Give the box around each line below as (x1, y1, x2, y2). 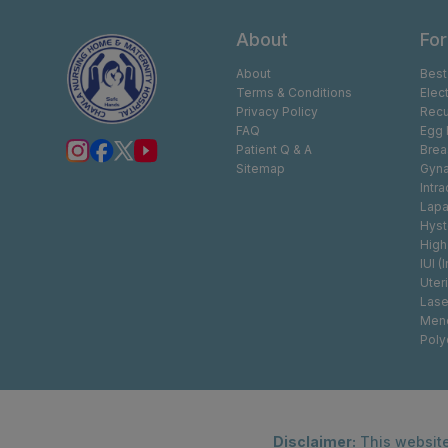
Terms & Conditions (236, 85, 352, 100)
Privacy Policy (236, 104, 318, 119)
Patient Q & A (236, 142, 312, 157)
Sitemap (236, 161, 285, 176)
